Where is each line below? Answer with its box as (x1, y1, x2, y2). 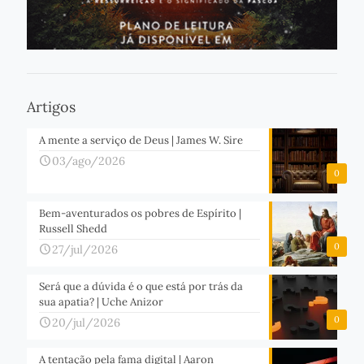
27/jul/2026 (52, 242, 118, 258)
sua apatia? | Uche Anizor (39, 295, 163, 310)
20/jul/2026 (52, 315, 120, 331)
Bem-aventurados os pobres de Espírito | (39, 206, 241, 221)
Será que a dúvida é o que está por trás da (39, 279, 243, 294)
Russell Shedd (39, 222, 107, 236)
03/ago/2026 (52, 154, 125, 169)
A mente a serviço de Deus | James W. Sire (39, 133, 243, 148)
